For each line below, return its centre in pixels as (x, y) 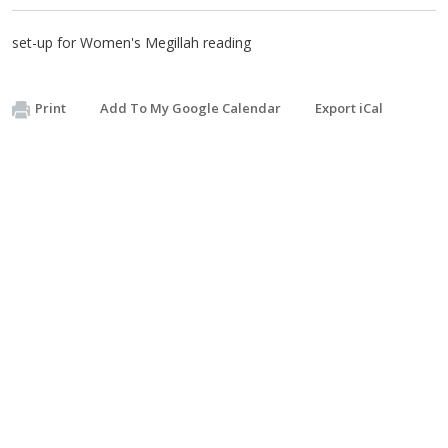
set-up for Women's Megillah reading (131, 42)
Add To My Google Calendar (190, 108)
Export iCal (349, 108)
